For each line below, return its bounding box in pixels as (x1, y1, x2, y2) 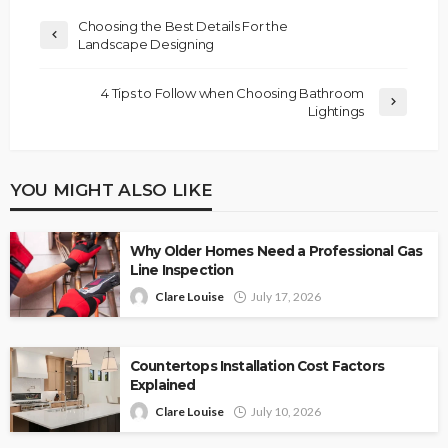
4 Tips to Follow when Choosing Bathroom (101, 85, 364, 102)
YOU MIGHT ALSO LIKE (10, 179, 213, 201)
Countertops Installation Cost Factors (130, 358, 384, 375)
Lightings (308, 103, 364, 120)
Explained (130, 377, 196, 394)
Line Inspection (130, 262, 234, 279)
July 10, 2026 (251, 404, 321, 420)
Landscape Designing (78, 36, 215, 53)
